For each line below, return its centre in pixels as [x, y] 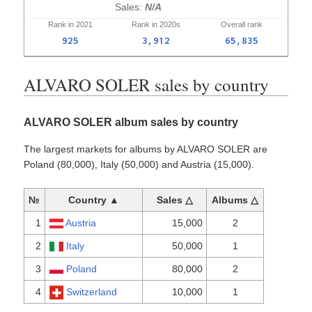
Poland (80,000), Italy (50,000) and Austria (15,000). [139, 165]
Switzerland [92, 291]
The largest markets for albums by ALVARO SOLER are [146, 149]
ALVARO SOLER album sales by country [131, 123]
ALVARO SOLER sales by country [147, 85]
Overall [233, 25]
